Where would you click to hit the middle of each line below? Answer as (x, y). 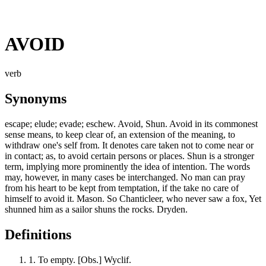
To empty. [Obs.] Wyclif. (83, 259)
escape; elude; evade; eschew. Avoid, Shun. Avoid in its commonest (131, 123)
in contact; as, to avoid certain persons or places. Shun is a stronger (129, 156)
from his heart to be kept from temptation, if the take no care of (122, 188)
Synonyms (36, 98)
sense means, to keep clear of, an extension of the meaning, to (120, 134)
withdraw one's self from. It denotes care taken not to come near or (129, 145)
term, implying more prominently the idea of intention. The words (127, 166)
